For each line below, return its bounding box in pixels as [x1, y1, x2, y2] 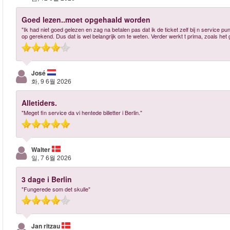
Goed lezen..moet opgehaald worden [22, 14, 150, 25]
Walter [31, 145, 52, 154]
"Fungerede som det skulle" [22, 185, 90, 193]
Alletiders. [22, 98, 57, 108]
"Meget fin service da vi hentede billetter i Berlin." [22, 108, 142, 117]
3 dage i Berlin [22, 174, 72, 184]
